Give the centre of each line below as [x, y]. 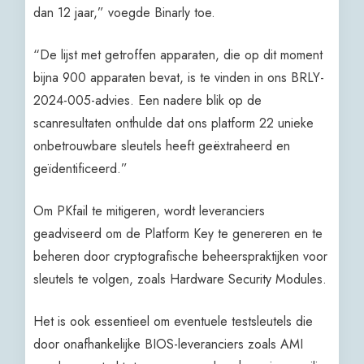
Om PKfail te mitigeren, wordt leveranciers [149, 210]
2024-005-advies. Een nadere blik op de [148, 100]
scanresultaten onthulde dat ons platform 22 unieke [174, 123]
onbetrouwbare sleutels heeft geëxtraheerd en [162, 145]
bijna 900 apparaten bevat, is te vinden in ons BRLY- [179, 77]
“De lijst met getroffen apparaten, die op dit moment [178, 54]
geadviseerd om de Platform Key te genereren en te [178, 233]
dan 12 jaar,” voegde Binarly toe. [125, 12]
